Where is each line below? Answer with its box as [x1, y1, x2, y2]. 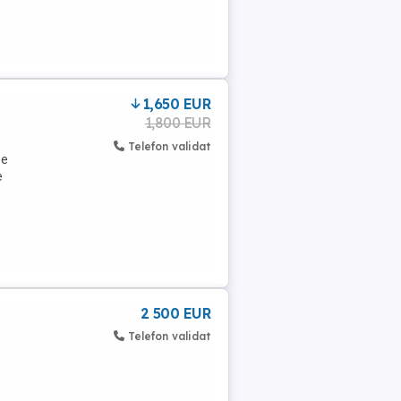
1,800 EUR [144, 114, 210, 132]
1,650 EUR [142, 95, 210, 113]
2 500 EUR [140, 304, 210, 322]
